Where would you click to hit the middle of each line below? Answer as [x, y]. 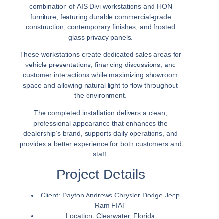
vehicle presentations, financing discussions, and [100, 65]
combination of [53, 7]
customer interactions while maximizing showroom [101, 75]
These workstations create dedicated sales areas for [101, 55]
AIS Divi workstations [109, 7]
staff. [101, 154]
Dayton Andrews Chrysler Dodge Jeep [120, 195]
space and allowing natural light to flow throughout [101, 85]
